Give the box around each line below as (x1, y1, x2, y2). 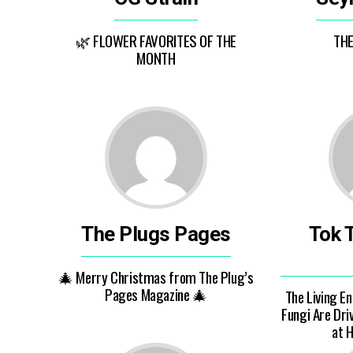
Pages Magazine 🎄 (104, 283, 207, 306)
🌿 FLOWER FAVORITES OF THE (75, 29, 237, 52)
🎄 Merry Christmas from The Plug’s (58, 266, 254, 288)
